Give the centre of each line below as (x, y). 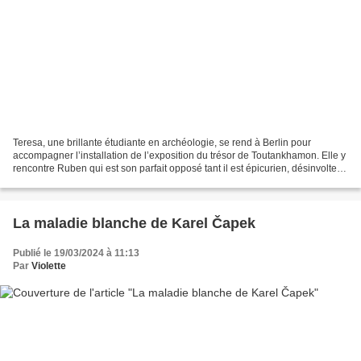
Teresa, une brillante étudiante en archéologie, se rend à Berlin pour (162, 142)
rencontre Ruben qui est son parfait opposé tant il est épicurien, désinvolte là (180, 168)
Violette (49, 266)
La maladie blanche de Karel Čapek (134, 223)
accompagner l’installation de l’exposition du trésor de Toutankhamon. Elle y (179, 155)
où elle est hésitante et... (66, 181)
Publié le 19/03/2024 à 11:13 (76, 253)
